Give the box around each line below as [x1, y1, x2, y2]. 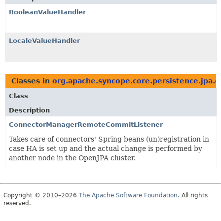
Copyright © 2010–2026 [3, 191, 79, 199]
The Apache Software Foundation [79, 191, 178, 199]
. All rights [178, 191, 208, 199]
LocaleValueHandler [9, 37, 80, 44]
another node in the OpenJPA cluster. [9, 153, 136, 162]
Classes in [11, 76, 52, 85]
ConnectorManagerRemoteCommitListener [9, 120, 163, 128]
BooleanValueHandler [9, 8, 86, 16]
